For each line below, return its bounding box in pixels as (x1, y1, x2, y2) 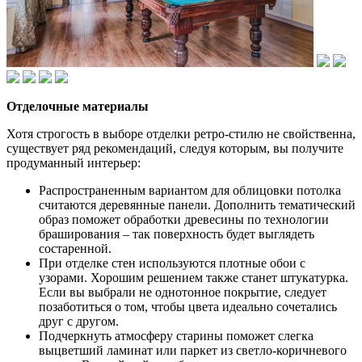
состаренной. (39, 242, 112, 256)
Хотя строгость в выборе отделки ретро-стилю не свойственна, (6, 127, 356, 141)
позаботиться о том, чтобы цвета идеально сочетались (39, 300, 337, 314)
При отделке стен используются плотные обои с (39, 256, 305, 271)
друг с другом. (39, 314, 119, 329)
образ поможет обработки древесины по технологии (39, 213, 329, 227)
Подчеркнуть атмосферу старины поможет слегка (39, 329, 314, 343)
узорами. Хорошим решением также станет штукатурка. (39, 271, 348, 285)
